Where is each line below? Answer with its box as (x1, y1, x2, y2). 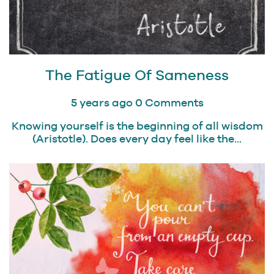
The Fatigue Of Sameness (45, 67, 229, 84)
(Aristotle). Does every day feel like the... (32, 132, 242, 146)
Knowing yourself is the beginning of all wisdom (11, 119, 263, 133)
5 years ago (70, 96, 133, 109)
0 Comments (135, 96, 204, 109)
